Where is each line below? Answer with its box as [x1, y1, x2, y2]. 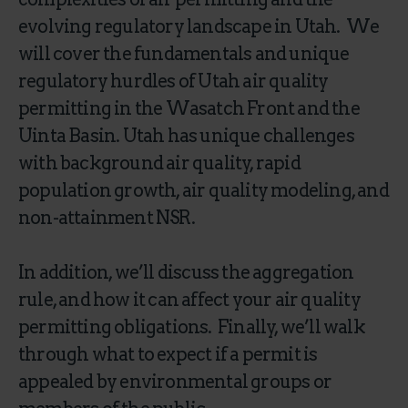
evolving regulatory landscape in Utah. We [18, 15, 380, 37]
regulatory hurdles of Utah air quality [18, 70, 329, 92]
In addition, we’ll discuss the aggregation [18, 261, 354, 283]
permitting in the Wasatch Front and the [18, 97, 360, 119]
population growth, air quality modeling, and [18, 179, 389, 201]
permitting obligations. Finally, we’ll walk [18, 316, 365, 338]
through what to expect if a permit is [18, 343, 318, 365]
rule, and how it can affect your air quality [18, 289, 361, 311]
